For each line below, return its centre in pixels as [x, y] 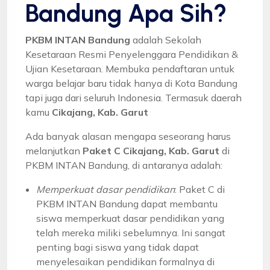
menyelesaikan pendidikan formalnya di [125, 261]
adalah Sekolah [166, 39]
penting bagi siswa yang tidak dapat [118, 247]
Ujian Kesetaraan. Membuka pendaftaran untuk [130, 68]
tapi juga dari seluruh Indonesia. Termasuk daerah [133, 97]
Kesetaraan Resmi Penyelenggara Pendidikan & [132, 54]
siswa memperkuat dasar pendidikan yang [130, 218]
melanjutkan [54, 150]
